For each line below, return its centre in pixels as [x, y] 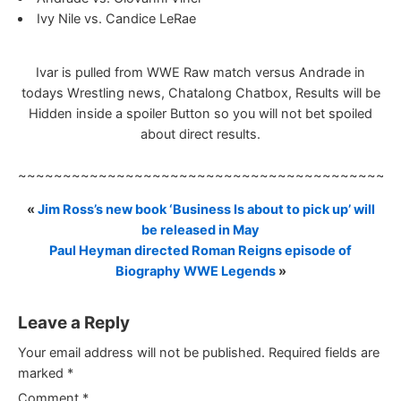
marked [43, 373]
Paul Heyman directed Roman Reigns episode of [200, 250]
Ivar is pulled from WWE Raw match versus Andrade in [200, 73]
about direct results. [200, 135]
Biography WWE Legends [195, 271]
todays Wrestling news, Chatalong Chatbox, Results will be [200, 94]
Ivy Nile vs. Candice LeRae [116, 18]
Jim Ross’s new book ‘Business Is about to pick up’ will [206, 209]
